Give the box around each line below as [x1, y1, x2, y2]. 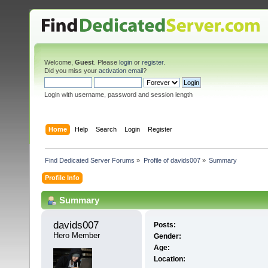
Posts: [153, 221, 176, 230]
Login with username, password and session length [44, 91, 193, 98]
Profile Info [45, 173, 80, 181]
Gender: [153, 232, 181, 241]
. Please [94, 59, 119, 66]
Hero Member [53, 231, 100, 240]
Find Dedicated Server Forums [45, 156, 135, 164]
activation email [99, 67, 143, 74]
